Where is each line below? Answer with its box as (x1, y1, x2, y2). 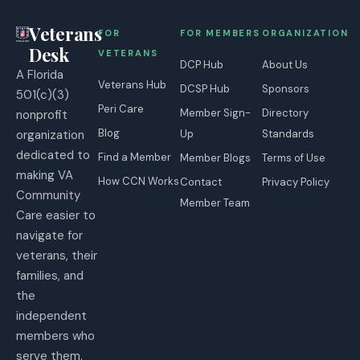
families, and (16, 267, 84, 284)
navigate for (16, 227, 83, 243)
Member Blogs (180, 150, 251, 165)
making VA (16, 166, 73, 183)
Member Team (180, 195, 250, 210)
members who (16, 327, 95, 344)
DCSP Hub (180, 81, 230, 96)
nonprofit (16, 106, 67, 123)
